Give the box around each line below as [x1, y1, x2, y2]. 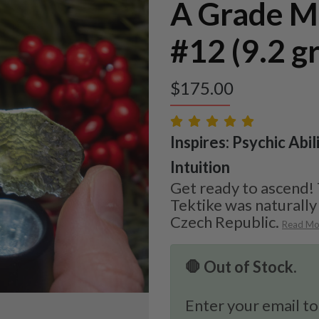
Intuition [170, 157, 230, 177]
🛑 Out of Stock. [185, 257, 297, 277]
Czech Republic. [170, 212, 279, 232]
